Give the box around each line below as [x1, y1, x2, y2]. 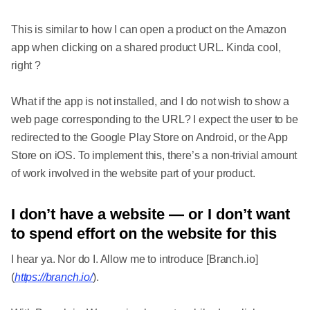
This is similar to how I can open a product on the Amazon [11, 24, 286, 35]
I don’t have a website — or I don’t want [11, 206, 290, 223]
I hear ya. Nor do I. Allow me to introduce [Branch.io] [11, 253, 258, 265]
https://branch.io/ [14, 271, 93, 283]
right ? [11, 60, 41, 71]
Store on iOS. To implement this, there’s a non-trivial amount [11, 149, 298, 161]
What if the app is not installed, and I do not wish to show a [11, 95, 290, 107]
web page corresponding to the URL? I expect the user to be [11, 113, 298, 125]
